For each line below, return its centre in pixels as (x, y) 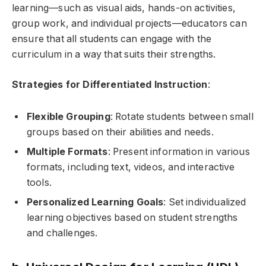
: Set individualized (205, 202)
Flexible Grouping (69, 117)
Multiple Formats (67, 152)
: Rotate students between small (182, 117)
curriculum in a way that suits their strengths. (114, 54)
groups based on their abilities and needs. (120, 132)
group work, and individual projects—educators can (129, 23)
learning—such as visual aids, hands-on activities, (124, 8)
